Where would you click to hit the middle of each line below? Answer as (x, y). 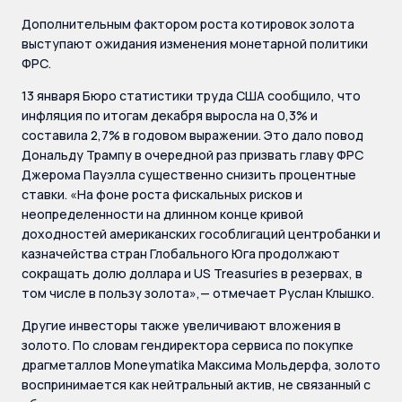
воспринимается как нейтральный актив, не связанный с (196, 384)
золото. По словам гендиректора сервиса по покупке (188, 345)
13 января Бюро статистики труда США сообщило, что (191, 95)
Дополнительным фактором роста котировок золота (188, 23)
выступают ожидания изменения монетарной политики (195, 43)
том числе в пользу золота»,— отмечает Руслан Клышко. (198, 293)
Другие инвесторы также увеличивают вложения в (181, 325)
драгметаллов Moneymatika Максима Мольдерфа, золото (201, 364)
